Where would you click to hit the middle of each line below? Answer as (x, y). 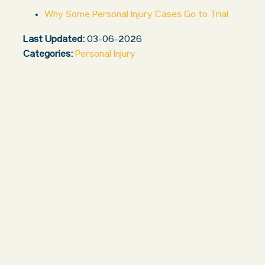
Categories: (48, 55)
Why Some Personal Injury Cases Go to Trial (136, 15)
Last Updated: (54, 40)
